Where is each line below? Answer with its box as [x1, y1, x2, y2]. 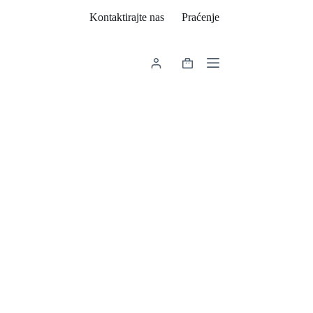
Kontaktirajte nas [89, 11, 164, 23]
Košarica [181, 61, 221, 74]
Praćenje [181, 11, 219, 23]
